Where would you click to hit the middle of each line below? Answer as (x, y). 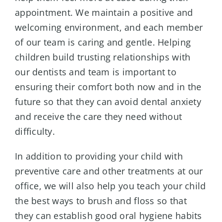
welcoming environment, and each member (109, 28)
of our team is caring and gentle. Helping (103, 42)
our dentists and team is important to (95, 72)
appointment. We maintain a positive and (104, 13)
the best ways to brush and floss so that (101, 201)
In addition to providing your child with (99, 156)
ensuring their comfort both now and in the (108, 87)
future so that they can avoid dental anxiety (108, 102)
